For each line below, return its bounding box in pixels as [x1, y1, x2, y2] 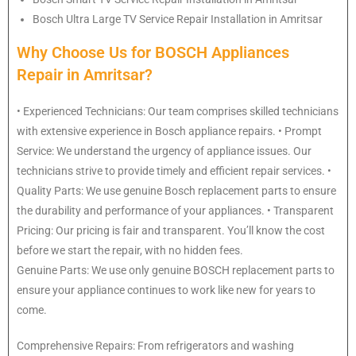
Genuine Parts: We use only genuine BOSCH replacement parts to [17, 264, 335, 277]
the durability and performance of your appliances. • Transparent [17, 204, 334, 218]
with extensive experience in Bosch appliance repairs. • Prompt [17, 125, 322, 138]
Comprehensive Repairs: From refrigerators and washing [17, 339, 294, 353]
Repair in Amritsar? [17, 65, 153, 85]
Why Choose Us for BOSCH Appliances [17, 43, 289, 63]
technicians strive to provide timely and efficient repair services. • [17, 164, 331, 178]
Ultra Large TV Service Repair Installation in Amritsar [66, 13, 323, 26]
